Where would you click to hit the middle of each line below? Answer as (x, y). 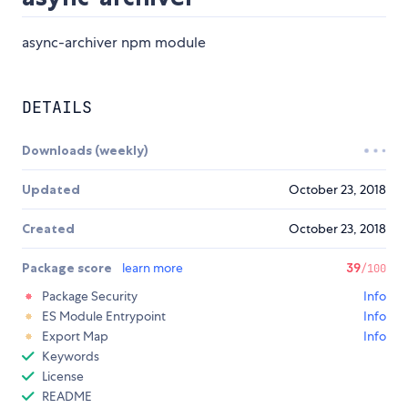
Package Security (90, 296)
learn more (153, 268)
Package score (68, 268)
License (63, 377)
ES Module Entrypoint (104, 316)
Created (48, 229)
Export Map (75, 337)
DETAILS (57, 107)
